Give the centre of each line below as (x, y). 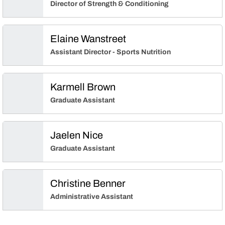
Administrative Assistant (92, 197)
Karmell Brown (83, 87)
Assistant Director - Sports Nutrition (111, 52)
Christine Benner (88, 183)
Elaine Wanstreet (88, 38)
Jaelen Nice (77, 135)
